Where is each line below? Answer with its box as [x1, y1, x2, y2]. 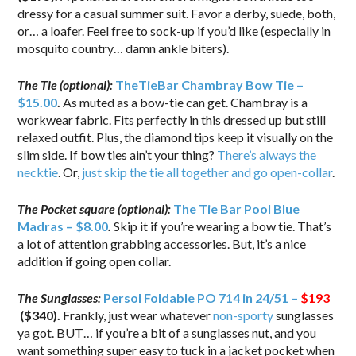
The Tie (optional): [17, 76, 116, 92]
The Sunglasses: [17, 289, 102, 305]
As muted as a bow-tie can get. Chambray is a [63, 94, 308, 110]
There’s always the [217, 146, 317, 162]
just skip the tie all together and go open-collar [82, 164, 333, 180]
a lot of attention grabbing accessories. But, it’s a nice [17, 235, 307, 251]
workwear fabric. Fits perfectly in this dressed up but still [17, 111, 327, 127]
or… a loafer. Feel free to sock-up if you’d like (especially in [17, 22, 331, 38]
